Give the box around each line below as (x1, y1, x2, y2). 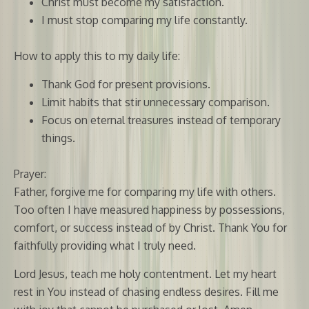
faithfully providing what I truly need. (14, 238, 196, 252)
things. (41, 130, 75, 145)
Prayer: (14, 166, 46, 181)
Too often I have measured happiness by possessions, (14, 202, 285, 217)
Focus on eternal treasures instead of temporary (41, 112, 281, 127)
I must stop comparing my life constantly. (41, 12, 248, 27)
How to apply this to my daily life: (14, 48, 180, 63)
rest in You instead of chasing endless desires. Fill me (14, 284, 279, 299)
